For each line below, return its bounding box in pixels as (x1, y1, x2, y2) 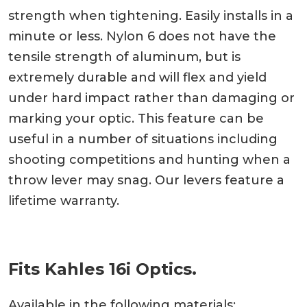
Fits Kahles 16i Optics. (8, 258, 197, 279)
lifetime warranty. (8, 193, 119, 208)
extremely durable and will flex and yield (8, 69, 267, 85)
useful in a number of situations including (8, 131, 278, 147)
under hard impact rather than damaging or (8, 90, 295, 106)
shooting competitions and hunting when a (8, 151, 291, 167)
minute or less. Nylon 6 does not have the (8, 28, 276, 44)
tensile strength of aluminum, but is (8, 49, 241, 64)
